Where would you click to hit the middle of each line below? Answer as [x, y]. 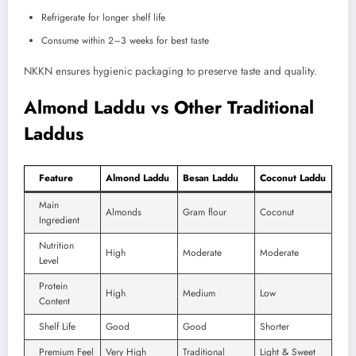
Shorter [275, 326]
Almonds [124, 212]
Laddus [54, 134]
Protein [53, 286]
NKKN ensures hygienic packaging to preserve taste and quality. [170, 71]
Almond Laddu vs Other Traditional [169, 108]
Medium [199, 293]
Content [54, 301]
